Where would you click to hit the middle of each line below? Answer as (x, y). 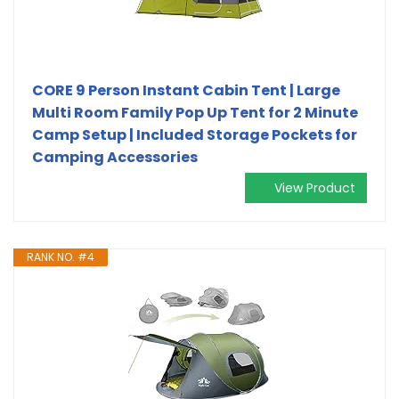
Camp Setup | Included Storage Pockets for (195, 134)
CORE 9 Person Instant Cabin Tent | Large (186, 90)
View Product (315, 187)
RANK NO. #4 (61, 256)
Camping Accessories (115, 157)
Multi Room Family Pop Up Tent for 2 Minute (195, 112)
